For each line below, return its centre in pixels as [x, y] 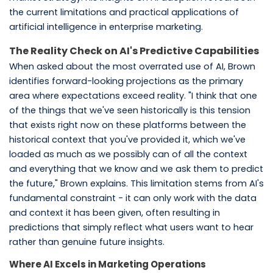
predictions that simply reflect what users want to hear [131, 227]
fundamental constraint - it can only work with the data [133, 198]
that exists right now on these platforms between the [127, 125]
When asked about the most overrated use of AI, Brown [132, 66]
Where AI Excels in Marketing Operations [107, 264]
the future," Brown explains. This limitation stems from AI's [136, 183]
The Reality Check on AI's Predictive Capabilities [134, 51]
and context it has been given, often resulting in [114, 212]
